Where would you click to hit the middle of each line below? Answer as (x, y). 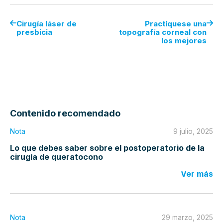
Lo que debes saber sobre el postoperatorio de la (107, 148)
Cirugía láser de (47, 24)
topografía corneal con (163, 32)
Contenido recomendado (65, 113)
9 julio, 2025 (193, 131)
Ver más (197, 174)
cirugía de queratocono (56, 157)
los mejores (184, 41)
